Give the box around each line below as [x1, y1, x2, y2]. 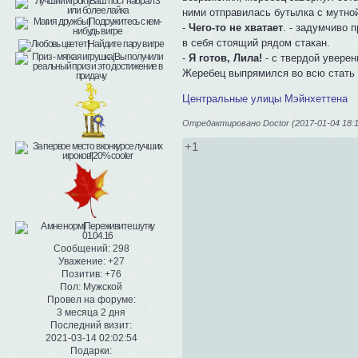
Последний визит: [50, 320, 132, 332]
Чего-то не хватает [189, 21, 284, 34]
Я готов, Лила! [189, 51, 263, 64]
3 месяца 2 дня [57, 307, 125, 319]
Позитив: [61, 268, 102, 280]
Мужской [81, 281, 122, 293]
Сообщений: [53, 243, 110, 255]
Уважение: [58, 256, 105, 268]
